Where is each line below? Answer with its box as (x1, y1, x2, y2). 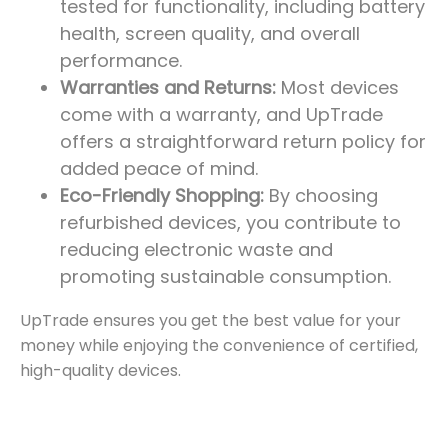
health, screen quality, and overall (60, 21, 360, 46)
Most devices (276, 75, 399, 100)
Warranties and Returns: (60, 75, 276, 100)
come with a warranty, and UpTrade (60, 102, 383, 127)
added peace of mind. (60, 156, 258, 181)
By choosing (264, 183, 378, 208)
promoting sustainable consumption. (60, 264, 391, 289)
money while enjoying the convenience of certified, (20, 334, 418, 357)
